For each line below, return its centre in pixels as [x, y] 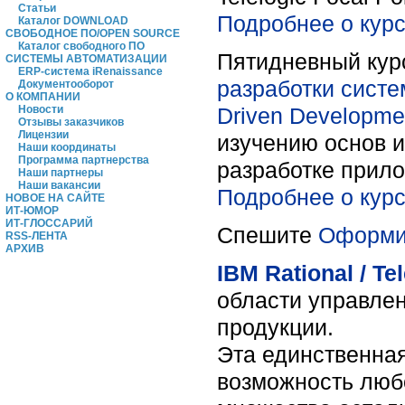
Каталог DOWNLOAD [73, 21]
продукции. [275, 327]
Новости [41, 109]
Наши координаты [67, 147]
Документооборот [66, 84]
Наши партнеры [61, 173]
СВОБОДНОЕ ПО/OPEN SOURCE [93, 33]
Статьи [37, 8]
